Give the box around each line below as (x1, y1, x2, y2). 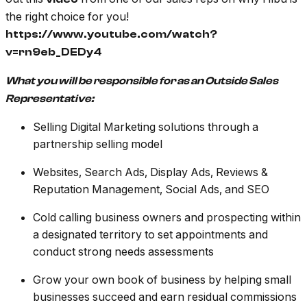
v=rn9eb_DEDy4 (5, 46, 102, 59)
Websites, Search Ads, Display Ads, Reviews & (33, 165, 268, 180)
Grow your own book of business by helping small (33, 273, 291, 287)
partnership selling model (33, 137, 162, 151)
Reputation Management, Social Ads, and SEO (33, 182, 269, 197)
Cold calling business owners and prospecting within (33, 210, 301, 225)
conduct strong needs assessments (33, 245, 214, 259)
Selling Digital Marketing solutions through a (33, 120, 258, 134)
